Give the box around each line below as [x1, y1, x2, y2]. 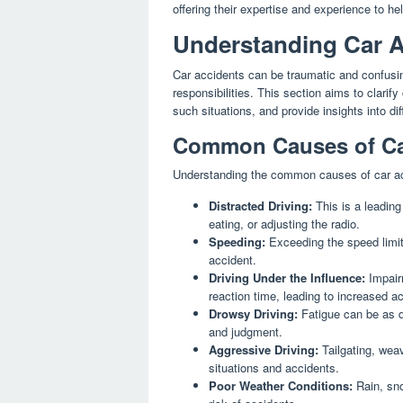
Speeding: [209, 233, 265, 251]
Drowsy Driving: [209, 305, 298, 323]
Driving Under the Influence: [209, 269, 365, 287]
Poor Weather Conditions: [209, 377, 353, 395]
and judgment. [209, 323, 282, 341]
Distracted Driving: [209, 197, 312, 215]
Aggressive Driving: [209, 341, 318, 359]
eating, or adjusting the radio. [209, 215, 360, 233]
